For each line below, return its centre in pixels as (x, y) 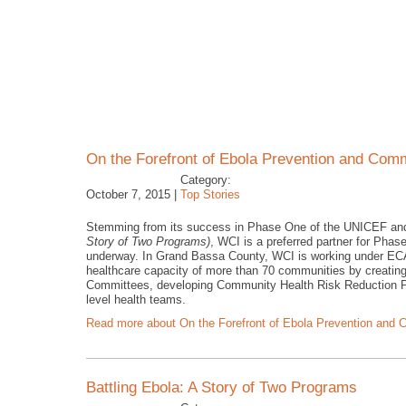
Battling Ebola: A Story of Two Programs (222, 387)
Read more (115, 323)
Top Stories (210, 194)
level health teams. (136, 300)
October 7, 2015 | (131, 194)
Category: (208, 180)
